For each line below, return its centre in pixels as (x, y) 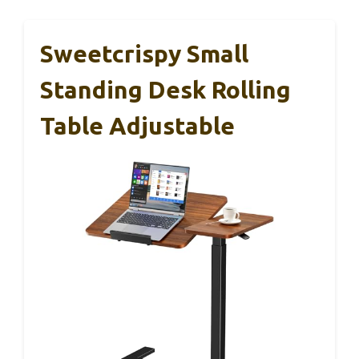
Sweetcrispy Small (144, 54)
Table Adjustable (137, 126)
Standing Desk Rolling (165, 90)
